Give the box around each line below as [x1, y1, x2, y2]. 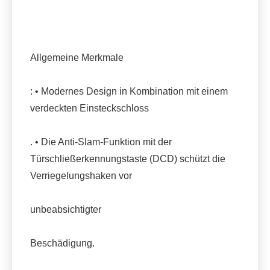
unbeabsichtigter [30, 204, 101, 215]
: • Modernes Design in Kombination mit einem [30, 86, 228, 96]
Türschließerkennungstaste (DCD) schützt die [30, 153, 225, 164]
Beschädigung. [30, 237, 95, 248]
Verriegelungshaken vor [30, 170, 132, 181]
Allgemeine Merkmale [30, 52, 124, 63]
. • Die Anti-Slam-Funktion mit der [30, 136, 172, 147]
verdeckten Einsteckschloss [30, 102, 149, 113]
